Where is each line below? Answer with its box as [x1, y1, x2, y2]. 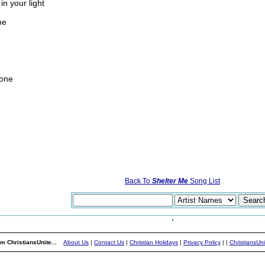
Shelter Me [152, 177, 188, 185]
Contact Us [94, 239, 124, 245]
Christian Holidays [130, 239, 178, 245]
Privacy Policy [183, 239, 221, 245]
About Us [63, 239, 89, 245]
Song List [188, 177, 220, 185]
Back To [125, 177, 152, 185]
